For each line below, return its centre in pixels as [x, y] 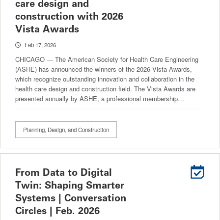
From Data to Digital [64, 172]
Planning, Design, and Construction [66, 129]
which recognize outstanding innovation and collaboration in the [105, 79]
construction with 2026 [69, 16]
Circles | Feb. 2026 [57, 210]
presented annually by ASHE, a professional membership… [100, 98]
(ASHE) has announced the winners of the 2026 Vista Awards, [104, 69]
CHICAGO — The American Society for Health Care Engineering [107, 59]
